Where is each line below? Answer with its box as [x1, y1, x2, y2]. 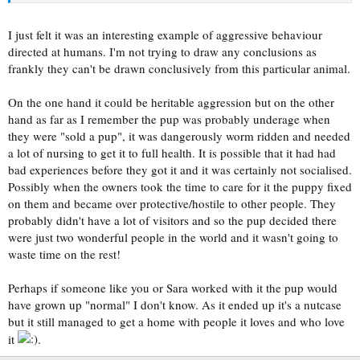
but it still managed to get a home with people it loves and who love [8, 313, 345, 329]
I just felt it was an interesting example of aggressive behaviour [8, 26, 322, 43]
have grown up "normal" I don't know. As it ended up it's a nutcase [8, 296, 342, 313]
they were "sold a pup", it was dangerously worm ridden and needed [8, 127, 350, 144]
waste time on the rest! [8, 245, 121, 262]
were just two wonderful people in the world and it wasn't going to [8, 228, 338, 245]
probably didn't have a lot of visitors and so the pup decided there [8, 211, 337, 228]
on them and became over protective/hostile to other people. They [8, 194, 336, 211]
